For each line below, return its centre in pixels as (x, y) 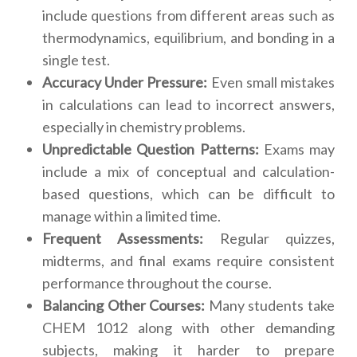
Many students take (270, 306)
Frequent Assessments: (123, 239)
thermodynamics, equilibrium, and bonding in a (188, 38)
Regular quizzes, (269, 239)
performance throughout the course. (157, 283)
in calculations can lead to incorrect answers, (188, 105)
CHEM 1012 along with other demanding (188, 328)
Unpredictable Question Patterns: (151, 149)
